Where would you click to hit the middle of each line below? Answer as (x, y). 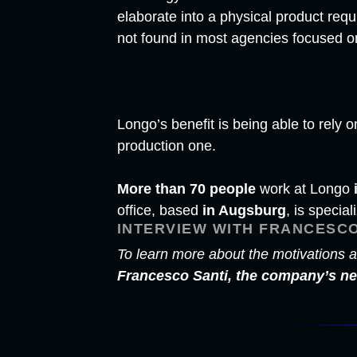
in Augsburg (244, 210)
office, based (159, 210)
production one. (166, 145)
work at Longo (304, 188)
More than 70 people (186, 188)
